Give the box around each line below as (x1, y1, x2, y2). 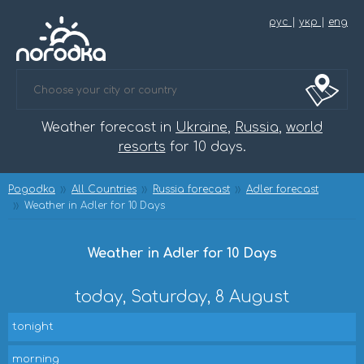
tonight (12, 321, 54, 332)
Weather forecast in (41, 120, 175, 135)
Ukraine (175, 120, 227, 135)
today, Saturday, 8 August (75, 288, 289, 306)
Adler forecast (246, 184, 318, 195)
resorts (118, 140, 166, 154)
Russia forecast (153, 184, 230, 195)
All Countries (71, 184, 136, 195)
